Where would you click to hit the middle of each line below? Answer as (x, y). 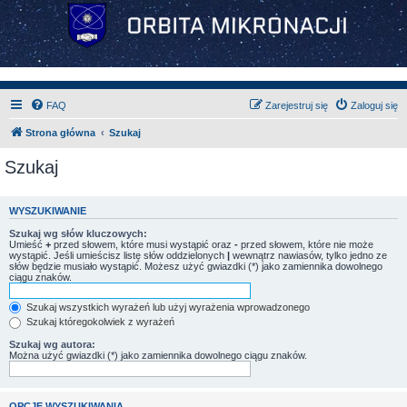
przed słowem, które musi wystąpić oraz (143, 244)
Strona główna (60, 133)
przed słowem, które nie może (306, 244)
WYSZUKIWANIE (48, 211)
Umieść (27, 244)
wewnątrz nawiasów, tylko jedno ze (308, 255)
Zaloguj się (374, 105)
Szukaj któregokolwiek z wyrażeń (99, 322)
